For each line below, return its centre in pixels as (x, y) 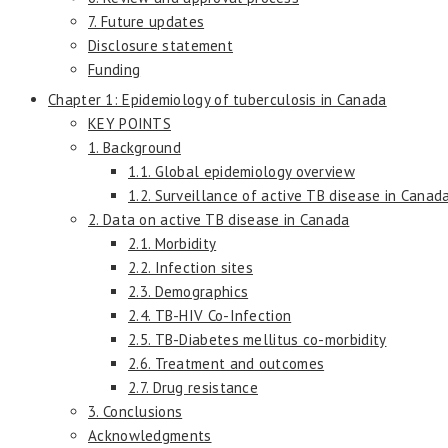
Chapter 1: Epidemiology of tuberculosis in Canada (217, 99)
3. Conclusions (135, 411)
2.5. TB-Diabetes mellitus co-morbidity (257, 339)
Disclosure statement (160, 45)
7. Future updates (146, 21)
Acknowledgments (150, 435)
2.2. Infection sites (190, 267)
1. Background (134, 147)
